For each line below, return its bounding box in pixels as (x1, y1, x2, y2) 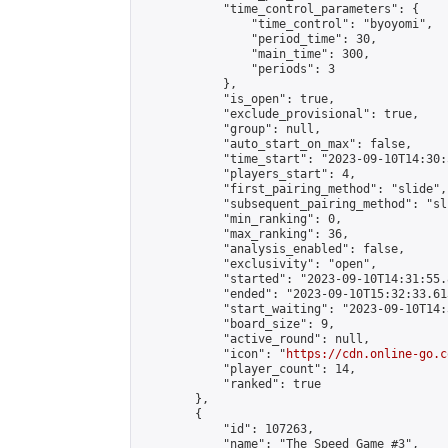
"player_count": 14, (139, 362, 356, 376)
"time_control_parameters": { (139, 2, 419, 16)
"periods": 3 (139, 62, 335, 76)
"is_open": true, (139, 92, 335, 106)
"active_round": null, (139, 332, 370, 346)
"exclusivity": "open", (139, 257, 377, 271)
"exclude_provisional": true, (139, 107, 419, 121)
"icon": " (139, 347, 286, 361)
